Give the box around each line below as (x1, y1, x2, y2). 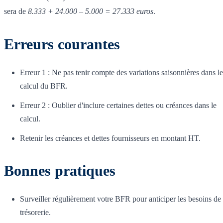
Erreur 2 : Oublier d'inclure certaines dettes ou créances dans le (20, 101, 217, 110)
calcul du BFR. (20, 82, 68, 91)
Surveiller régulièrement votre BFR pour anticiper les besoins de (20, 195, 221, 204)
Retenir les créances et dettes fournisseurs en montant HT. (20, 134, 201, 143)
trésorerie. (20, 208, 51, 217)
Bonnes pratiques (4, 162, 115, 179)
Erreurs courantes (4, 36, 120, 53)
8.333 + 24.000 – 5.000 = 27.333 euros (28, 7, 153, 16)
